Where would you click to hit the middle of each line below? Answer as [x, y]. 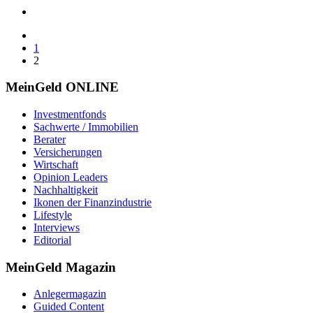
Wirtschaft [56, 165]
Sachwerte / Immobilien [86, 127]
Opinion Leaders [71, 177]
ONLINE [92, 87]
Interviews [57, 227]
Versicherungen [68, 152]
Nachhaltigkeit [66, 190]
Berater [50, 139]
